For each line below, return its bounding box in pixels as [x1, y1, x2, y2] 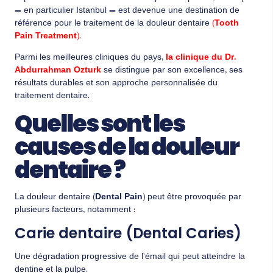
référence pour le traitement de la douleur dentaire [15, 16, 212, 31]
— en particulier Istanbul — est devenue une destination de [15, 3, 239, 18]
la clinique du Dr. [166, 51, 236, 66]
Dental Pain [95, 190, 143, 205]
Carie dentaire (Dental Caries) [15, 222, 241, 243]
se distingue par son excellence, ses [101, 63, 243, 79]
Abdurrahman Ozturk [15, 63, 101, 79]
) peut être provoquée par [143, 190, 241, 205]
